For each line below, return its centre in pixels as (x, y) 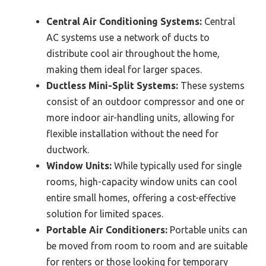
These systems (211, 86)
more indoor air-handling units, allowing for (140, 118)
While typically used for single (177, 166)
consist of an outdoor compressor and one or (145, 102)
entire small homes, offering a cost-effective (141, 198)
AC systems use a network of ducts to (128, 38)
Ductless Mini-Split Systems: (112, 86)
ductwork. (68, 150)
